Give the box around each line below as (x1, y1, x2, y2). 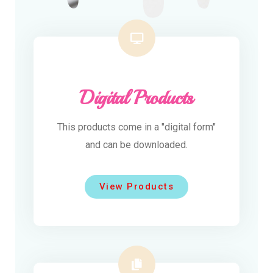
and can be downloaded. (85, 139, 188, 151)
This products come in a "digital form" (57, 121, 216, 133)
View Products (99, 181, 174, 193)
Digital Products (79, 87, 194, 110)
